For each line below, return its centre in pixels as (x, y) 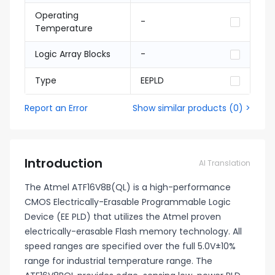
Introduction (64, 163)
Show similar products (180, 108)
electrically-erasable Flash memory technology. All (133, 231)
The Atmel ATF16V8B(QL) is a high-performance (128, 187)
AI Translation (225, 163)
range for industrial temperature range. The (118, 261)
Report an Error (56, 108)
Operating (57, 15)
